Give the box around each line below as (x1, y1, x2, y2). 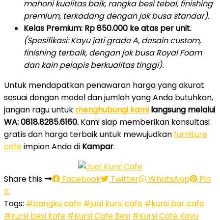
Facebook (60, 173, 101, 185)
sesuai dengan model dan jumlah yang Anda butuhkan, (4, 91, 213, 103)
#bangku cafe (26, 197, 82, 209)
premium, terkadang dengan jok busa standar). (24, 10, 209, 22)
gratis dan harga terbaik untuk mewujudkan (4, 128, 174, 140)
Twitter (109, 173, 138, 185)
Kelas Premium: (24, 22, 82, 34)
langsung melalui (149, 104, 215, 115)
